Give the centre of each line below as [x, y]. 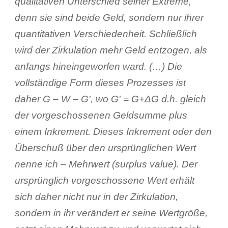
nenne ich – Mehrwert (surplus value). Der [106, 164]
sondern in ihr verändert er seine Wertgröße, [111, 213]
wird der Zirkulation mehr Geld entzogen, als [111, 50]
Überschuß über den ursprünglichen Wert [105, 148]
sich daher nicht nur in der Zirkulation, [96, 196]
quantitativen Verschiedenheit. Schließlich [106, 34]
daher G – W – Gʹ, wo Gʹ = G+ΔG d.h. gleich [110, 99]
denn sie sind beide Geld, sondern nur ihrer [109, 17]
